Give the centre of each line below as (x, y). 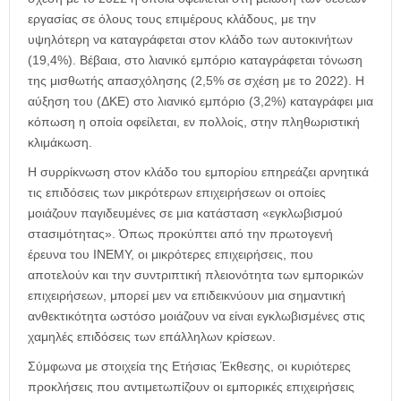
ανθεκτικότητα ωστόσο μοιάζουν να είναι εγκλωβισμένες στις (196, 316)
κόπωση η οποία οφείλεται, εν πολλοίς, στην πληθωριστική (194, 122)
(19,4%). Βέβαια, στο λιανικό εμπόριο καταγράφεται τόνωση (195, 60)
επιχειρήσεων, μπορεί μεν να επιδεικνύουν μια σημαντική (187, 296)
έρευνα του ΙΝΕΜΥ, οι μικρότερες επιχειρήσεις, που (171, 255)
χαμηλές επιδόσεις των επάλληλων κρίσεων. (152, 337)
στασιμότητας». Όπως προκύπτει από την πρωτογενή (180, 234)
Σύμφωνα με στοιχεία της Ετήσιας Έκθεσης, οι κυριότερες (189, 367)
